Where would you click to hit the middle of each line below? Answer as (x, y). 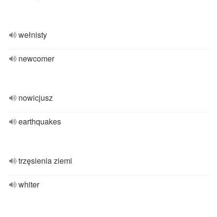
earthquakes (40, 121)
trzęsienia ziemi (45, 161)
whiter (29, 184)
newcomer (36, 58)
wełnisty (33, 35)
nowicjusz (36, 98)
